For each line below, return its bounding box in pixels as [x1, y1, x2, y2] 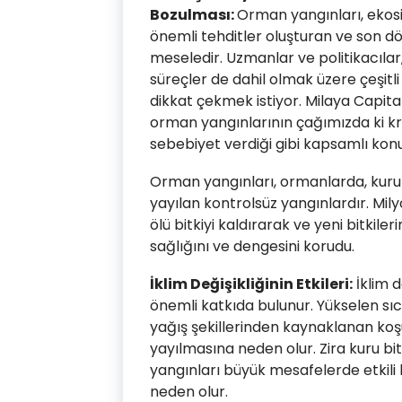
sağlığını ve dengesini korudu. [150, 236, 354, 258]
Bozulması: [150, 4, 237, 26]
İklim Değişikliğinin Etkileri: [150, 274, 353, 295]
